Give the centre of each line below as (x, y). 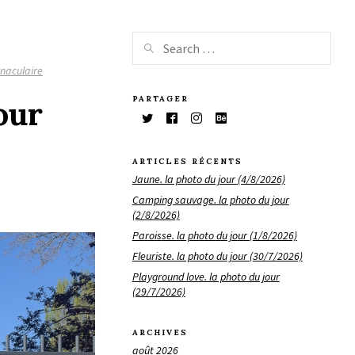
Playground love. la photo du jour (206, 276)
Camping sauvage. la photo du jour (210, 199)
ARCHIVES (160, 333)
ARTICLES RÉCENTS (187, 162)
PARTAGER (160, 98)
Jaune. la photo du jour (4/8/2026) (208, 179)
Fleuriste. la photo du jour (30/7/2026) (217, 256)
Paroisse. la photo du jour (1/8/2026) (214, 235)
